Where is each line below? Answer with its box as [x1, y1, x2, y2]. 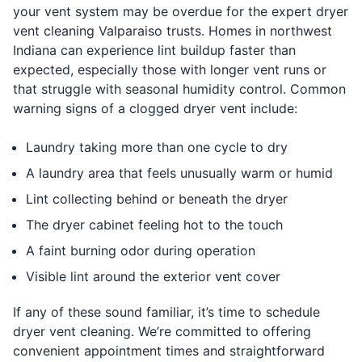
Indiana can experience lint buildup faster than [13, 42, 296, 58]
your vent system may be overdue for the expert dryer [13, 3, 348, 19]
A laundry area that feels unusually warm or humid [26, 165, 333, 181]
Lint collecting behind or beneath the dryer [26, 191, 288, 207]
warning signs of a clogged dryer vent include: [13, 100, 297, 116]
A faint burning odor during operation [26, 242, 255, 259]
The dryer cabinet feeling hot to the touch [26, 217, 283, 233]
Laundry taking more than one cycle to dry [26, 139, 288, 155]
